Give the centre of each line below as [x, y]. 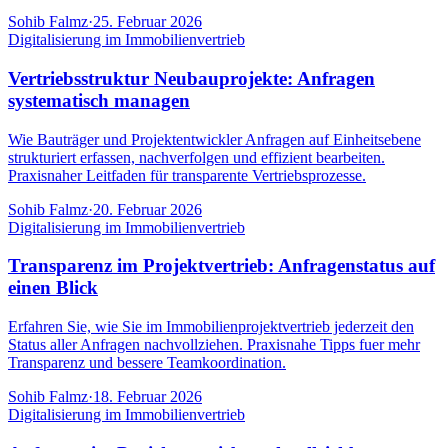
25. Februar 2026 [147, 22]
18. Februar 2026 [147, 397]
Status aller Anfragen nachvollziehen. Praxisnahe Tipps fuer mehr [214, 345]
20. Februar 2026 [147, 209]
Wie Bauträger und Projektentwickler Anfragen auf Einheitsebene [214, 139]
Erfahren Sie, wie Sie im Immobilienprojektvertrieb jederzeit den [211, 327]
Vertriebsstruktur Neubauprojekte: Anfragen [191, 78]
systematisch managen [99, 100]
